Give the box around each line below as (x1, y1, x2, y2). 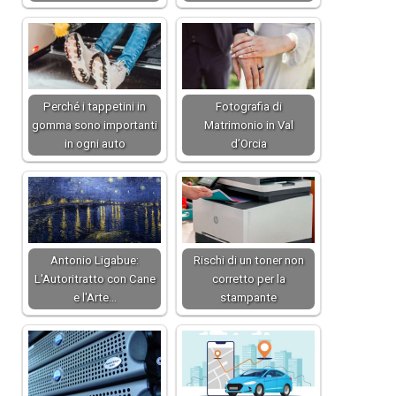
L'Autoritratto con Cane (34, 272, 156, 286)
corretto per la (211, 272, 286, 286)
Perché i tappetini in (43, 100, 146, 114)
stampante (220, 291, 277, 305)
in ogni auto (64, 137, 126, 151)
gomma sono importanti (32, 118, 157, 133)
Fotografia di (215, 100, 282, 114)
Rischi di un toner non (193, 254, 304, 268)
